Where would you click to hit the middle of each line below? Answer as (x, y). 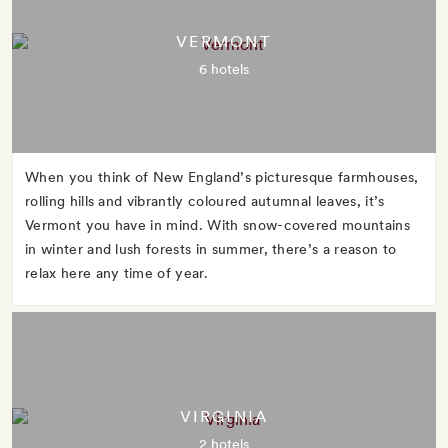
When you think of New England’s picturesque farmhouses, (222, 177)
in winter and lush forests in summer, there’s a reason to (211, 249)
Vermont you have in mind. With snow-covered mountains (217, 225)
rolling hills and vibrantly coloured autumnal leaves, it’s (205, 201)
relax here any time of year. (116, 273)
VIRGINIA (224, 416)
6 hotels (224, 69)
